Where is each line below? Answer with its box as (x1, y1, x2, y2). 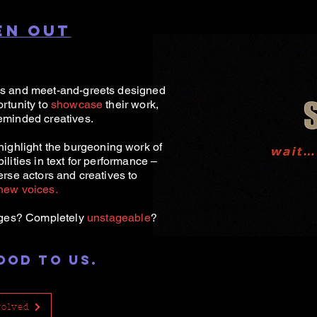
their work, (103, 98, 159, 111)
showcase (50, 98, 103, 111)
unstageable (86, 211, 151, 224)
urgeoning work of (70, 140, 163, 154)
